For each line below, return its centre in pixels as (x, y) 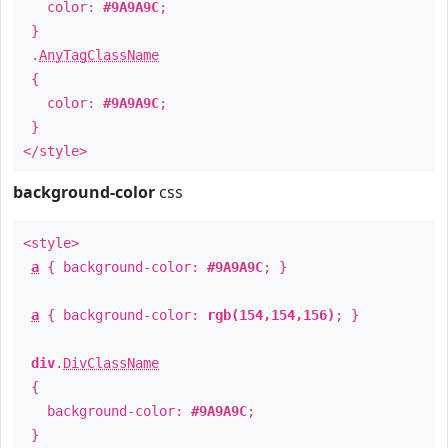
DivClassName (111, 363)
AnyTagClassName (99, 55)
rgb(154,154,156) (271, 315)
